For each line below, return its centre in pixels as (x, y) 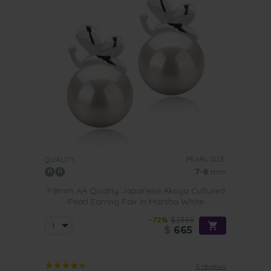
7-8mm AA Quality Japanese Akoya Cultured (135, 191)
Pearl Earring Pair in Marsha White (135, 201)
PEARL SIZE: (206, 159)
